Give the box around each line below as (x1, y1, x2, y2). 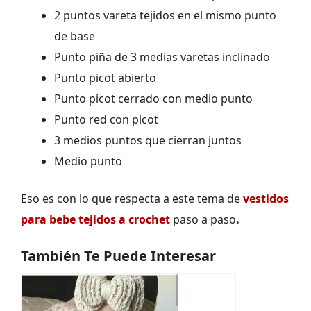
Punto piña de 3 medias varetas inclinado (54, 49, 270, 65)
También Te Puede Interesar (21, 246, 216, 266)
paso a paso (173, 212, 236, 228)
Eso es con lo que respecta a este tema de (21, 191, 243, 207)
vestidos (243, 191, 289, 207)
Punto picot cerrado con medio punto (54, 91, 253, 107)
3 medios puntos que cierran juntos (54, 133, 242, 149)
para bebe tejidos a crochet (21, 212, 170, 228)
